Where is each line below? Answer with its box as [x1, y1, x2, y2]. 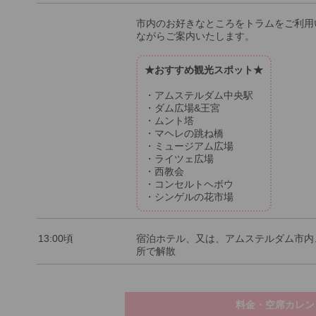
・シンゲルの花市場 [145, 190, 233, 202]
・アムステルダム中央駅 [145, 89, 253, 101]
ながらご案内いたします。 [136, 30, 255, 42]
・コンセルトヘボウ [145, 178, 233, 190]
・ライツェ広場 [145, 152, 214, 164]
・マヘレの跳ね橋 [145, 127, 224, 139]
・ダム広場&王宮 [145, 102, 220, 114]
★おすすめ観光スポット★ [145, 63, 263, 75]
